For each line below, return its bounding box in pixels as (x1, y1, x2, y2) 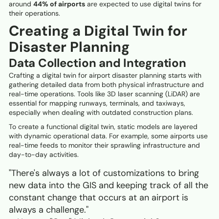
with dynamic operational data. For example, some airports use (9, 131, 208, 141)
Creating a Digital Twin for (9, 22, 187, 41)
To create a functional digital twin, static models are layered (9, 122, 197, 131)
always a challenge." (9, 204, 88, 216)
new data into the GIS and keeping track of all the (9, 179, 208, 192)
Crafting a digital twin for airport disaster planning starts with (9, 71, 201, 80)
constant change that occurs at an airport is (9, 192, 188, 204)
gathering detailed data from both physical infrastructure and (9, 80, 204, 89)
